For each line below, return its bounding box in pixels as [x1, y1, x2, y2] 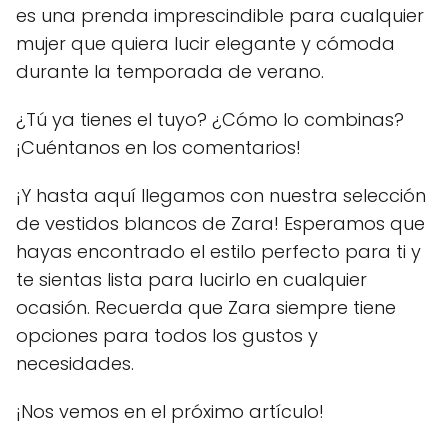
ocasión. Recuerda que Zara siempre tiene [16, 294, 396, 320]
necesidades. [16, 350, 134, 376]
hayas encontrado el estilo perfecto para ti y [16, 238, 421, 264]
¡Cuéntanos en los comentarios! [16, 134, 301, 160]
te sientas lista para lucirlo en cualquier [16, 266, 367, 292]
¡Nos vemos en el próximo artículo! [16, 398, 324, 424]
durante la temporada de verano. [16, 58, 324, 84]
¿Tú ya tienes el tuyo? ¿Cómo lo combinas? [16, 106, 404, 132]
